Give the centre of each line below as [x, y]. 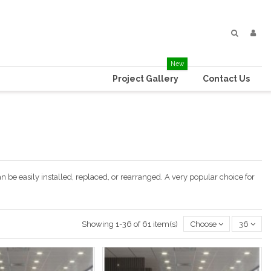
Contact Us [226, 79]
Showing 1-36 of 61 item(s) [130, 224]
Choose [203, 224]
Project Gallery [145, 79]
